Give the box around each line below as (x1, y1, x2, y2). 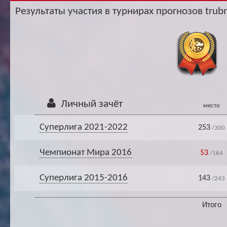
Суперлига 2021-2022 (39, 123, 128, 132)
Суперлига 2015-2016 (39, 173, 128, 183)
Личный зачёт (58, 99, 123, 109)
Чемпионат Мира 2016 (39, 148, 132, 158)
